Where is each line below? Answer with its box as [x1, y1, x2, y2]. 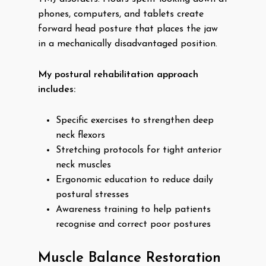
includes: [38, 85, 75, 94]
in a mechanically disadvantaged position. [38, 39, 217, 49]
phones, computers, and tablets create [38, 9, 204, 19]
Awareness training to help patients [56, 205, 211, 214]
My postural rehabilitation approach [38, 70, 198, 80]
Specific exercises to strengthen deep [56, 116, 214, 125]
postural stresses [56, 190, 129, 199]
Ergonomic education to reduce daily [56, 175, 213, 185]
